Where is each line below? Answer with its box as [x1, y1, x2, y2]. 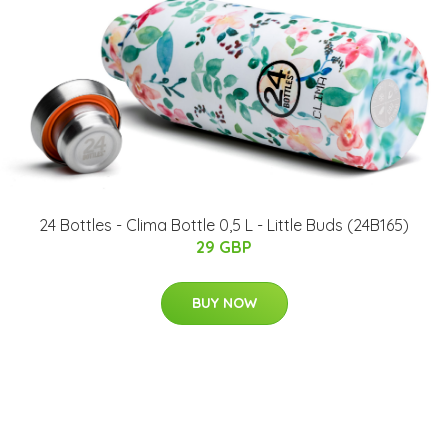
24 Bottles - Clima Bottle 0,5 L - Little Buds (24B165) [39, 214, 409, 235]
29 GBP [196, 236, 252, 257]
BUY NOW [191, 293, 257, 312]
